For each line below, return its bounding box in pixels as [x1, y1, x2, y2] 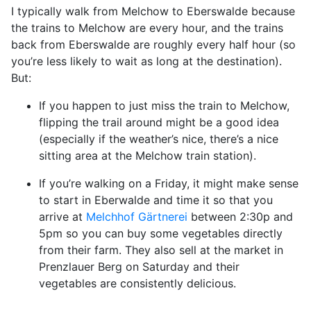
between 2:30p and [187, 209, 293, 224]
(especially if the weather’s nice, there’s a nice [39, 131, 278, 146]
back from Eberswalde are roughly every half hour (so [11, 37, 296, 51]
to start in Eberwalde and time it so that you [39, 192, 273, 207]
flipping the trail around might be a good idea [39, 115, 279, 129]
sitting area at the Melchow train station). [39, 148, 256, 162]
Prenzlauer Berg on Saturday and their [39, 259, 239, 274]
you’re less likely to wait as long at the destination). [11, 53, 282, 68]
